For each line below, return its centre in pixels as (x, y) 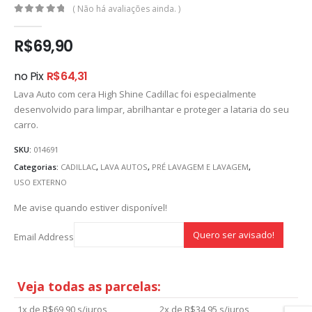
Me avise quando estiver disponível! (91, 207)
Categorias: (37, 167)
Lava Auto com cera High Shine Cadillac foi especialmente (135, 94)
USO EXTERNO (40, 182)
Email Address (44, 237)
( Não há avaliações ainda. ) (127, 9)
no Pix (29, 76)
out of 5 (48, 21)
